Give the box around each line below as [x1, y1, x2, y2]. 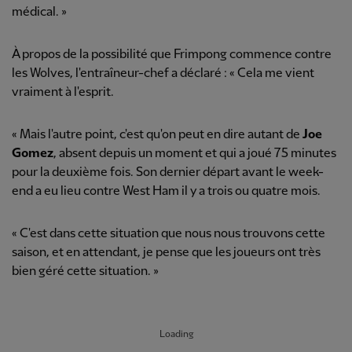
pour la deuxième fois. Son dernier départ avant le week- [12, 166, 324, 180]
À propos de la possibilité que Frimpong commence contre [12, 48, 332, 62]
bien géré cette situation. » [12, 265, 159, 279]
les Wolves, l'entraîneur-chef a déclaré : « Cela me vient [12, 67, 314, 81]
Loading [159, 329, 193, 340]
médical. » [12, 5, 67, 20]
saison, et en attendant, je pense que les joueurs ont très [12, 246, 321, 260]
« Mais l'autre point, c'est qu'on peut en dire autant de [12, 128, 302, 142]
